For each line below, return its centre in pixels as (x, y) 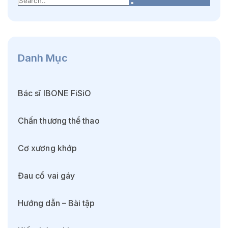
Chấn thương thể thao (59, 121)
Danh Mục (43, 58)
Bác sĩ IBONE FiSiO (55, 93)
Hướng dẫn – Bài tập (56, 203)
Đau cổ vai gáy (47, 176)
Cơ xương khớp (48, 148)
